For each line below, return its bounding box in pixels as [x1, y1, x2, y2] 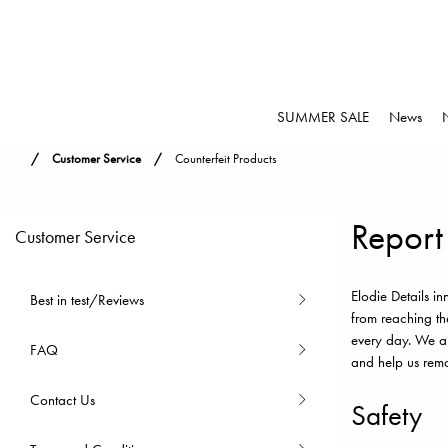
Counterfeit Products [175, 150, 277, 167]
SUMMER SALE [277, 107, 369, 127]
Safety [351, 397, 422, 435]
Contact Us [30, 390, 95, 410]
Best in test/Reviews [30, 290, 144, 310]
